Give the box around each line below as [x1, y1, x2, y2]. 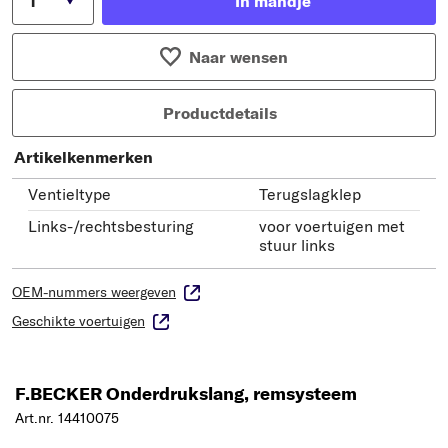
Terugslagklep [259, 184, 361, 205]
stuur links [259, 235, 335, 256]
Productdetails [163, 103, 277, 124]
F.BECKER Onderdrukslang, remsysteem [15, 382, 357, 406]
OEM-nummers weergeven [12, 283, 176, 302]
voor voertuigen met [259, 216, 405, 237]
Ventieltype [28, 184, 111, 205]
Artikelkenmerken [14, 147, 153, 168]
